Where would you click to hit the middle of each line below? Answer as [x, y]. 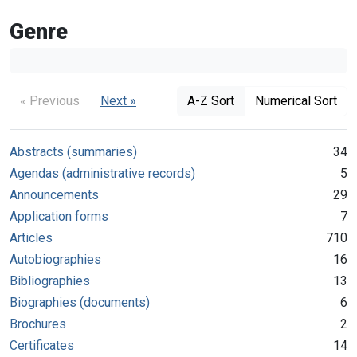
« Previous [50, 100]
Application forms [59, 216]
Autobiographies [55, 259]
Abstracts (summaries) [73, 151]
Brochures [38, 324]
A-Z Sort [211, 100]
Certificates [42, 345]
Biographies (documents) [80, 302]
